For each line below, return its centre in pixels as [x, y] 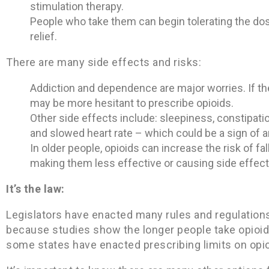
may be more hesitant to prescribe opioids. [132, 103]
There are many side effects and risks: [104, 62]
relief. [44, 36]
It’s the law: [35, 189]
